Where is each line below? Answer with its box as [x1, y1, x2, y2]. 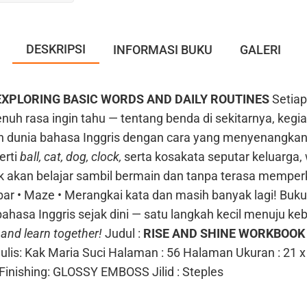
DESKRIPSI [26, 41, 86, 56]
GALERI [240, 42, 281, 57]
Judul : [105, 225, 143, 241]
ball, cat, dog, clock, [20, 149, 124, 164]
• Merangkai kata [58, 187, 149, 202]
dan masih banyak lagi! [152, 187, 277, 202]
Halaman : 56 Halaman [108, 245, 233, 260]
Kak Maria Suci [25, 245, 106, 260]
